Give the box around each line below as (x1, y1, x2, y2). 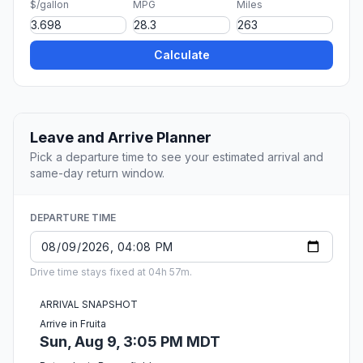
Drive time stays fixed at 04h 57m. (30, 266, 192, 279)
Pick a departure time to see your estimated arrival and (30, 150, 323, 164)
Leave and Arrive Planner (30, 129, 211, 147)
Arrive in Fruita (40, 318, 106, 331)
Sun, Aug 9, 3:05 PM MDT (40, 333, 220, 351)
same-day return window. (30, 166, 164, 181)
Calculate (153, 48, 210, 62)
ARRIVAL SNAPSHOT (40, 298, 138, 311)
